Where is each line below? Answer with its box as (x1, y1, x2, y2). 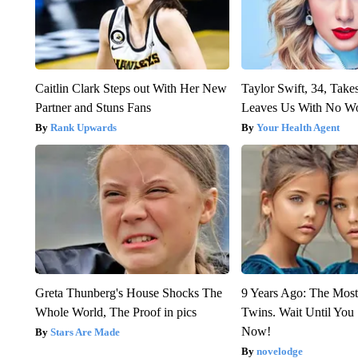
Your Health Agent (257, 121, 340, 133)
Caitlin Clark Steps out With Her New (34, 81, 227, 95)
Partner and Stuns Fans (34, 100, 151, 114)
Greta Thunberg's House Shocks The (34, 285, 222, 300)
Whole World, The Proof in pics (34, 304, 197, 319)
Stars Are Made (50, 325, 120, 338)
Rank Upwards (50, 121, 117, 133)
